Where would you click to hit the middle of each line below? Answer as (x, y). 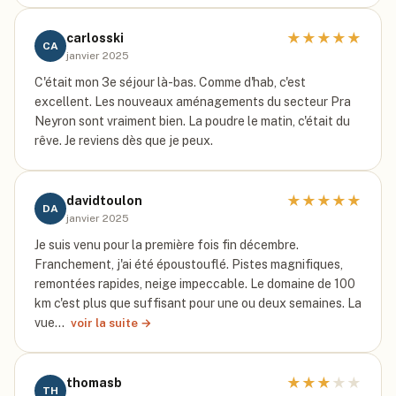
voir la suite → (111, 323)
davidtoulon (104, 201)
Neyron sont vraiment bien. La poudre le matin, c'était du (192, 121)
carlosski (95, 38)
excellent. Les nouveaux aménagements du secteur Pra (193, 102)
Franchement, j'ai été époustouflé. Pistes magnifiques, (189, 264)
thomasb (94, 383)
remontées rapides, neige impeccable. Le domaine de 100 (195, 284)
